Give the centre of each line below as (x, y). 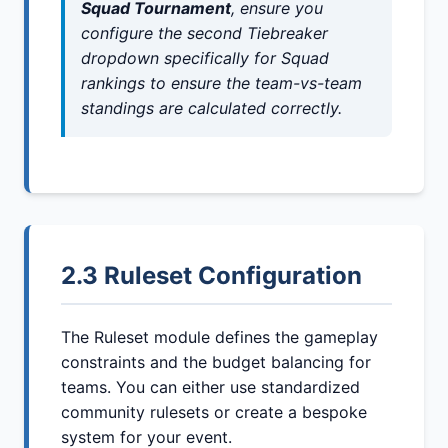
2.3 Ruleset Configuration (211, 275)
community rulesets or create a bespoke (214, 411)
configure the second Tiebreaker (204, 32)
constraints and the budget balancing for (216, 361)
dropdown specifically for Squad (205, 57)
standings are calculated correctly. (211, 107)
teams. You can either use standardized (210, 386)
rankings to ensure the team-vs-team (221, 82)
